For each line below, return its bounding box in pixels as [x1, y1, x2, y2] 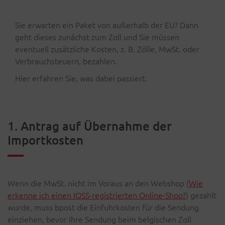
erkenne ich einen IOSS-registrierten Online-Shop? [8, 189, 186, 200]
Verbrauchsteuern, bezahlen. [15, 55, 117, 66]
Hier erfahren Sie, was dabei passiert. [15, 72, 147, 83]
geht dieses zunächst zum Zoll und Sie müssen [15, 31, 179, 42]
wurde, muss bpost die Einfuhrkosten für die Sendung [8, 201, 199, 212]
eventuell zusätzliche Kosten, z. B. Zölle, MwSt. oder [15, 43, 199, 54]
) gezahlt [186, 189, 216, 200]
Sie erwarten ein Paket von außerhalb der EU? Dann [15, 19, 198, 30]
